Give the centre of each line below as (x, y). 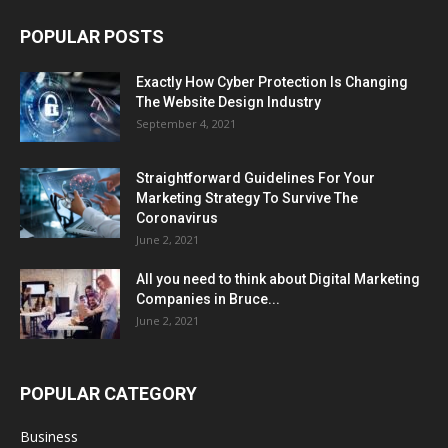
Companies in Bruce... (208, 299)
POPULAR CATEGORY (108, 394)
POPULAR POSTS (92, 37)
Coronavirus (177, 218)
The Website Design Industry (228, 102)
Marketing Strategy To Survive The (247, 198)
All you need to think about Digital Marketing (278, 279)
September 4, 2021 (186, 124)
